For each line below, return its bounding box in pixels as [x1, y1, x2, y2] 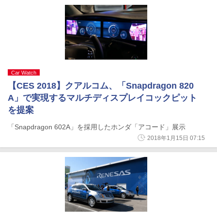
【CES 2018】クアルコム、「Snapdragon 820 [8, 81, 194, 91]
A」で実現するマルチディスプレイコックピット [8, 93, 197, 103]
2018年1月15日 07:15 [147, 135, 205, 141]
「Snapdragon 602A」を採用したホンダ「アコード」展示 [8, 123, 186, 131]
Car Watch [11, 70, 36, 76]
